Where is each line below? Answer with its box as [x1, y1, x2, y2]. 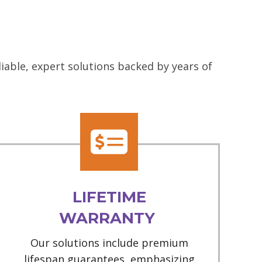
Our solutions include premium [30, 236, 188, 250]
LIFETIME [72, 188, 146, 207]
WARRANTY [59, 209, 160, 228]
